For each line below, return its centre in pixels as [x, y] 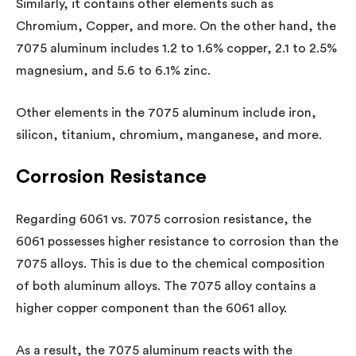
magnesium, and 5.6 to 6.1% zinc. [113, 70]
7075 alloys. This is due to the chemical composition [170, 263]
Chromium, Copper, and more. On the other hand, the [176, 26]
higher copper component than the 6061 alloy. [151, 308]
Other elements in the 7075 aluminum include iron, [166, 112]
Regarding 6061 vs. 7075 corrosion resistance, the [164, 219]
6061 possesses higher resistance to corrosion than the [177, 241]
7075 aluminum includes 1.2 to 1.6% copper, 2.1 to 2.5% [176, 48]
